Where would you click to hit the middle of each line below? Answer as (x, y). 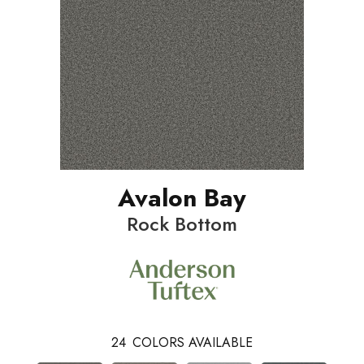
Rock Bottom (182, 223)
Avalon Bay (182, 197)
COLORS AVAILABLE (193, 343)
